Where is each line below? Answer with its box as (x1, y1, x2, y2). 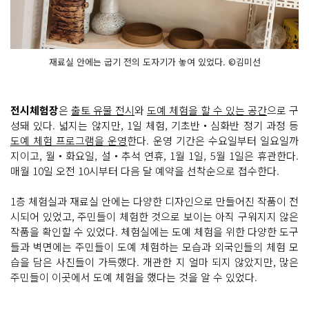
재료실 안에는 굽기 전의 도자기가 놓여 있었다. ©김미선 (48, 55, 261, 68)
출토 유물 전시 (71, 103, 134, 117)
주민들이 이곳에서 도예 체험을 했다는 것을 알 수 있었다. (10, 270, 257, 284)
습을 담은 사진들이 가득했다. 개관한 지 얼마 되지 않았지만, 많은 (10, 255, 299, 269)
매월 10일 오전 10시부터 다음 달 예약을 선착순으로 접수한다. (10, 163, 279, 178)
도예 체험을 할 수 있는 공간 (147, 103, 267, 117)
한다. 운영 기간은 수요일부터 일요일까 (127, 133, 299, 148)
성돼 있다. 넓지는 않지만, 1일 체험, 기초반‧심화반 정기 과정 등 (10, 118, 299, 132)
